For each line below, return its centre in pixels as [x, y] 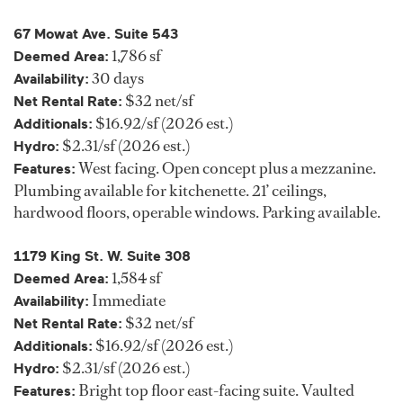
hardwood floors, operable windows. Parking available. [197, 213]
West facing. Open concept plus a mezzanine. [226, 169]
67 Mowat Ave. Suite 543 [96, 35]
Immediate [127, 301]
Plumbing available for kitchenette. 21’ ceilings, [170, 191]
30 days [116, 79]
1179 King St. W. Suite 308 [104, 257]
